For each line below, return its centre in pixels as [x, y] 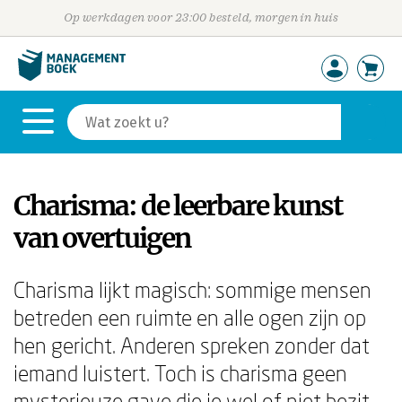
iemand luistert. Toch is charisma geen [180, 373]
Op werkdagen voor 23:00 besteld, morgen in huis [201, 17]
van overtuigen [102, 238]
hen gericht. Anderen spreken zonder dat [192, 345]
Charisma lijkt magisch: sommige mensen [192, 289]
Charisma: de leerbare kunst [178, 205]
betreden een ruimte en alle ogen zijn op [190, 317]
